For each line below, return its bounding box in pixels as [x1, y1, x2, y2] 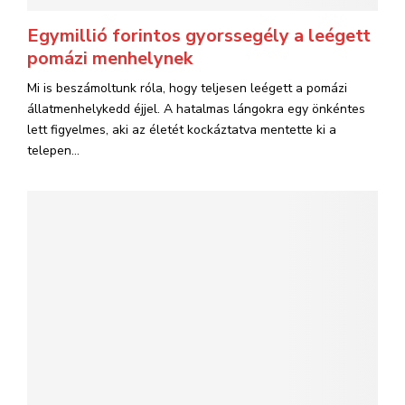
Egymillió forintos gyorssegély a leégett [27, 24, 371, 48]
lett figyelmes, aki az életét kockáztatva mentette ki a [27, 121, 336, 138]
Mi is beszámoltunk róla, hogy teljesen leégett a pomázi [27, 80, 347, 97]
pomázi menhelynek [27, 46, 193, 71]
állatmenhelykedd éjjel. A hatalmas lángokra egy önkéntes [27, 100, 365, 118]
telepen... [27, 142, 80, 159]
